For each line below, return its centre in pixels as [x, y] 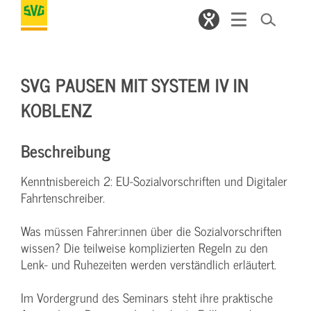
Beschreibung [66, 150]
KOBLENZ [57, 109]
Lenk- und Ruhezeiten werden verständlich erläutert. [149, 264]
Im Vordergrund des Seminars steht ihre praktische [147, 297]
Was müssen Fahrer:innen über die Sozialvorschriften [151, 231]
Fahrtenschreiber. [63, 197]
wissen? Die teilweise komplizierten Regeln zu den [144, 247]
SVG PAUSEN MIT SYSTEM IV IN [135, 84]
